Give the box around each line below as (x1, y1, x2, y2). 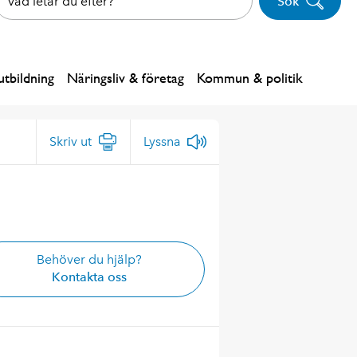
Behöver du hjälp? (36, 252, 142, 267)
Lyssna (143, 134, 181, 149)
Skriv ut (49, 134, 92, 149)
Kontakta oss (51, 269, 127, 284)
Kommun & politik (197, 69, 303, 86)
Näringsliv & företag (67, 69, 184, 86)
